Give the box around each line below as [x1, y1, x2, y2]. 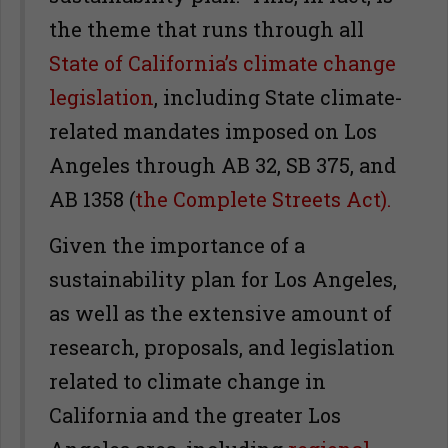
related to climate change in [49, 368, 326, 394]
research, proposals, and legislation [49, 334, 395, 360]
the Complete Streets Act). [135, 186, 391, 212]
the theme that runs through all [49, 16, 364, 42]
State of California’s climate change [49, 50, 396, 76]
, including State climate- [154, 84, 403, 110]
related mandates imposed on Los [49, 118, 377, 144]
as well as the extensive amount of [49, 300, 392, 326]
